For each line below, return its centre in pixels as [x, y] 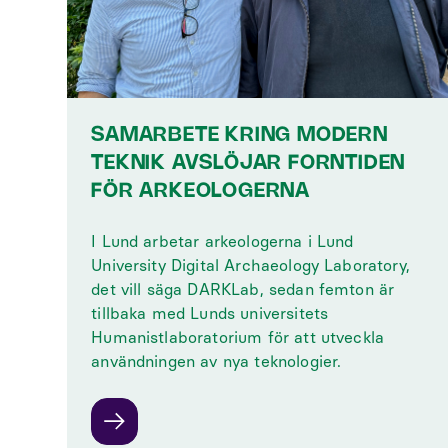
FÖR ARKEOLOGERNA [200, 191]
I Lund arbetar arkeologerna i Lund [222, 241]
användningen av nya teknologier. [216, 361]
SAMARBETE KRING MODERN [239, 135]
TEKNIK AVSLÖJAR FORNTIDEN [248, 163]
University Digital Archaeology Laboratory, [250, 265]
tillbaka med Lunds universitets [210, 313]
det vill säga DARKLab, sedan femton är [243, 289]
